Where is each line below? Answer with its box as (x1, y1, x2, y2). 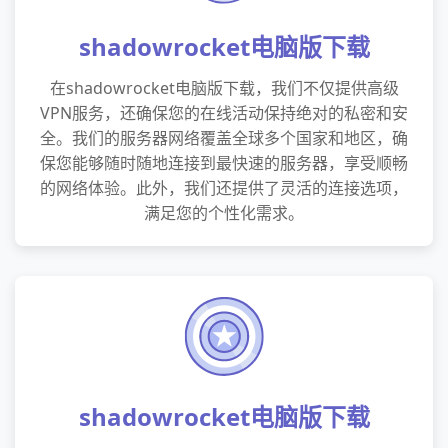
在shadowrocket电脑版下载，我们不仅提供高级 (49, 77, 399, 99)
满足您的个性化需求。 (144, 202, 304, 224)
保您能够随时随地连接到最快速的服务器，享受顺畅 (40, 152, 408, 174)
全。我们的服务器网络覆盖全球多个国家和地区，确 (40, 127, 408, 149)
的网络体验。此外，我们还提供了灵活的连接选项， (40, 177, 408, 199)
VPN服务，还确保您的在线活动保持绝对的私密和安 (40, 102, 408, 124)
